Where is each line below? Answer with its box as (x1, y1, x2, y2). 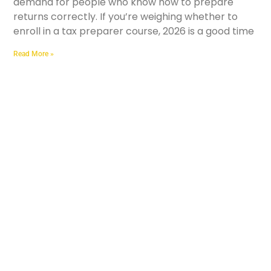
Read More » (13, 49, 54, 58)
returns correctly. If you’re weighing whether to (13, 9, 238, 24)
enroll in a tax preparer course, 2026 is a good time (13, 24, 255, 38)
